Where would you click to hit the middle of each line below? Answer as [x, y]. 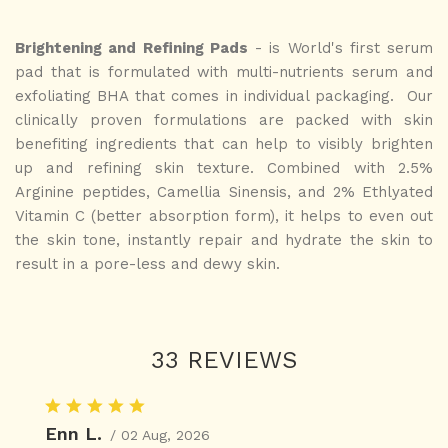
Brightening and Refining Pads [131, 47]
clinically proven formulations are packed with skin [224, 119]
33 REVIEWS [224, 359]
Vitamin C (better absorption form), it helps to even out [224, 215]
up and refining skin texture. [141, 167]
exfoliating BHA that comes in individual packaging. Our [224, 95]
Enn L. [73, 433]
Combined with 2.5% [350, 167]
